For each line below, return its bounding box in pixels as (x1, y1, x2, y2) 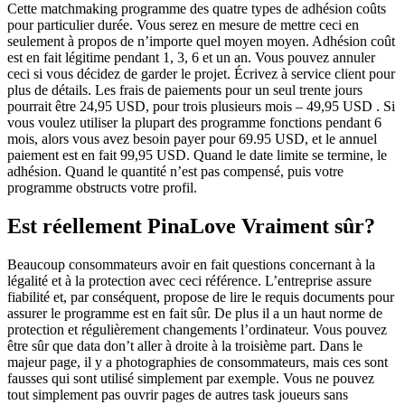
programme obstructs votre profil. (7, 180, 197, 196)
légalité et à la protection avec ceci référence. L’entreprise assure (7, 273, 372, 289)
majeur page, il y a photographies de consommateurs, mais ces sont (7, 354, 388, 371)
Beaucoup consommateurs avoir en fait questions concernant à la (7, 257, 375, 273)
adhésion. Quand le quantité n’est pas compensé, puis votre (7, 164, 344, 180)
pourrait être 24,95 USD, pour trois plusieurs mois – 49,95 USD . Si (7, 99, 395, 115)
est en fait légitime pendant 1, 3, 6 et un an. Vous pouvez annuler (7, 50, 375, 66)
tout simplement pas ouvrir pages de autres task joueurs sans (7, 387, 348, 403)
